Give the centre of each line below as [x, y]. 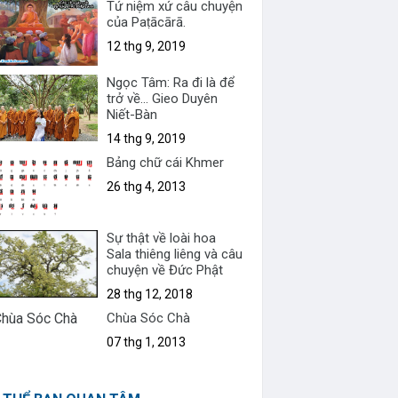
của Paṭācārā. [147, 22]
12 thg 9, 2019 [147, 46]
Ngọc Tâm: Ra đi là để [171, 82]
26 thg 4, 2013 [147, 186]
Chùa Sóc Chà [149, 318]
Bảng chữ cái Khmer [166, 162]
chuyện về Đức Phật [165, 271]
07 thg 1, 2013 [147, 342]
